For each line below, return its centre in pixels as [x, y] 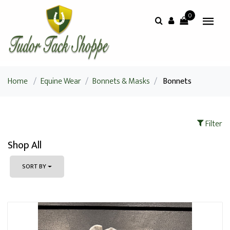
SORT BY [34, 166]
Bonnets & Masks [121, 81]
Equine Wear [61, 81]
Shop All [25, 145]
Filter [213, 124]
